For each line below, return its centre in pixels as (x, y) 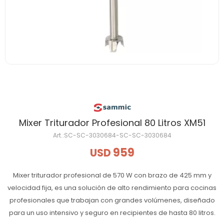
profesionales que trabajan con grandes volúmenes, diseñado (112, 200)
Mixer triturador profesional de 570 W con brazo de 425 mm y (112, 175)
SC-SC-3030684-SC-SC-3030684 (117, 135)
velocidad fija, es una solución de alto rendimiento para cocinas (112, 188)
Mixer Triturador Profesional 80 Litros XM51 (112, 123)
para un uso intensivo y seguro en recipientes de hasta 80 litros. (112, 213)
